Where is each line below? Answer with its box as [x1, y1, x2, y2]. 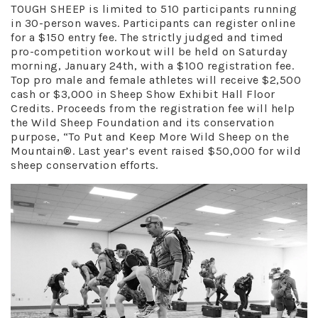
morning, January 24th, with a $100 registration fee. [11, 58, 294, 72]
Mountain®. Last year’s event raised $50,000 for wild [11, 143, 301, 158]
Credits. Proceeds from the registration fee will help [11, 101, 295, 115]
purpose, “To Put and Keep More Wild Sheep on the [11, 129, 289, 143]
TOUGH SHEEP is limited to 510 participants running [11, 1, 297, 16]
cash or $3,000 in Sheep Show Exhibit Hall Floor [11, 87, 275, 101]
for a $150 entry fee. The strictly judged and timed [11, 30, 284, 44]
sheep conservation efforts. [11, 158, 158, 172]
